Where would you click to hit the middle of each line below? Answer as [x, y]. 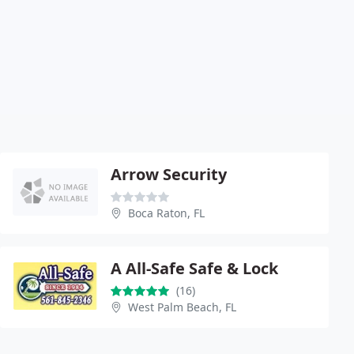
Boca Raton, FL [166, 213]
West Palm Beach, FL [182, 307]
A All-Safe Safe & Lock [194, 268]
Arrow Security [169, 174]
